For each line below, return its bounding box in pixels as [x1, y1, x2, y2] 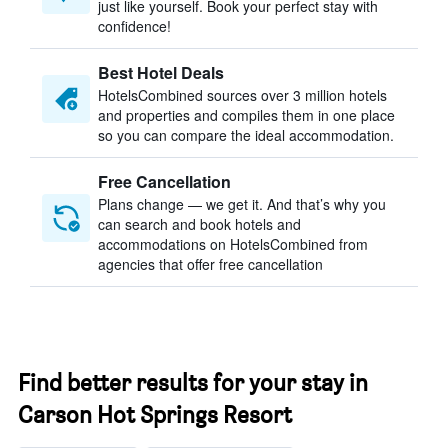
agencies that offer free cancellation [98, 254, 323, 274]
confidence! [98, 16, 171, 36]
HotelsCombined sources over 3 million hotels [98, 85, 387, 105]
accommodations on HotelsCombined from [98, 234, 368, 254]
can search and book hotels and [98, 214, 301, 234]
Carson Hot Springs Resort [18, 400, 292, 429]
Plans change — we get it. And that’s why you [98, 194, 386, 214]
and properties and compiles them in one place [98, 105, 395, 125]
